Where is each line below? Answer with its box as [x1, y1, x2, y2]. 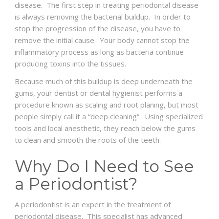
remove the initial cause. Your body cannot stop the [15, 35, 190, 45]
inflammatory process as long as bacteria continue [15, 47, 184, 57]
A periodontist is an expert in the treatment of [15, 199, 171, 210]
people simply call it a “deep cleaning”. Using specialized [15, 111, 203, 122]
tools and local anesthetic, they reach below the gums [15, 123, 196, 133]
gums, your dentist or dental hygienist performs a [15, 88, 182, 98]
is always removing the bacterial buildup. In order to [15, 12, 191, 22]
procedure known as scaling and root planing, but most [15, 100, 198, 110]
